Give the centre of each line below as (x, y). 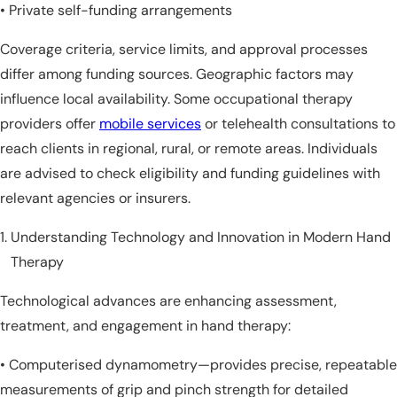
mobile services (150, 124)
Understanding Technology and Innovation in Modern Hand (201, 237)
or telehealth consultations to (298, 124)
